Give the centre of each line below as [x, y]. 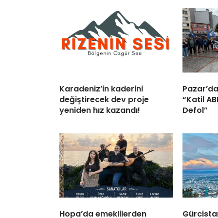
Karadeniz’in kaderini [101, 89]
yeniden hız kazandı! [100, 110]
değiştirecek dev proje [104, 100]
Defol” [195, 110]
